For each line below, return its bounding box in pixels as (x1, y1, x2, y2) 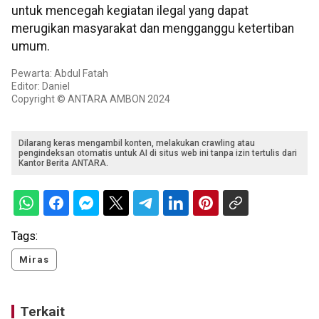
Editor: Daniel (11, 80, 70, 93)
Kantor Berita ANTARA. (19, 158, 108, 169)
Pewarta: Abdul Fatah (11, 68, 108, 80)
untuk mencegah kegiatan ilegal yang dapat (11, 4, 249, 19)
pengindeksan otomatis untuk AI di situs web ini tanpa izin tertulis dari (19, 148, 297, 159)
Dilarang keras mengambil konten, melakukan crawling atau (19, 138, 255, 149)
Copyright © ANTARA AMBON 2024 (11, 93, 170, 105)
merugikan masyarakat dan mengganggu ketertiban (11, 21, 294, 36)
